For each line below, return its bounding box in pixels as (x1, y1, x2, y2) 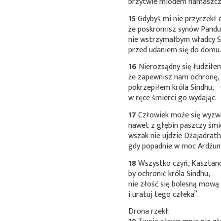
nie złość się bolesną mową (128, 177, 220, 191)
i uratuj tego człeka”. (128, 187, 199, 201)
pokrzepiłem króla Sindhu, (128, 81, 215, 95)
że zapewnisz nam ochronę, (128, 71, 220, 84)
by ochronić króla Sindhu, (128, 167, 211, 181)
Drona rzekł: (128, 205, 170, 219)
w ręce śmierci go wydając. (128, 91, 217, 105)
